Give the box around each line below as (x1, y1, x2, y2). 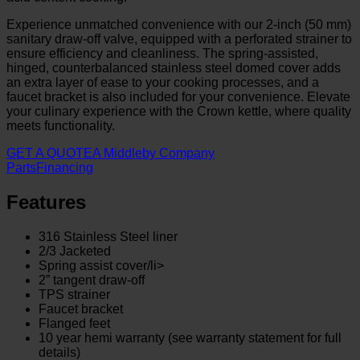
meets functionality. (6, 118, 115, 133)
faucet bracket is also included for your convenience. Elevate (6, 89, 350, 104)
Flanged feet (39, 316, 110, 330)
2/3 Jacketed (39, 243, 111, 258)
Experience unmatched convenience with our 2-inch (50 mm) (6, 17, 351, 31)
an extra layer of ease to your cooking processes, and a (6, 75, 319, 89)
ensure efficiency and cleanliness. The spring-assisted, (6, 46, 318, 60)
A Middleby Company (92, 145, 215, 160)
